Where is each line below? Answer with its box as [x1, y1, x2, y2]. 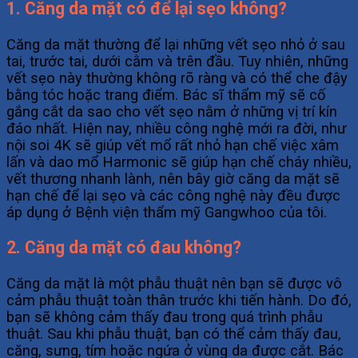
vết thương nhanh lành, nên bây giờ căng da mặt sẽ [6, 169, 340, 187]
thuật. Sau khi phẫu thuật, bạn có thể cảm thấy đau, [6, 324, 341, 342]
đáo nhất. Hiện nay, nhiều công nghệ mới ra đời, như [6, 119, 346, 137]
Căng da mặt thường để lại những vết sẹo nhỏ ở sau [6, 35, 345, 53]
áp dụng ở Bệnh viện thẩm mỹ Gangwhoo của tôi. [6, 203, 327, 221]
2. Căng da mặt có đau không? [6, 237, 241, 258]
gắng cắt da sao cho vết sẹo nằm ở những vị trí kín [6, 102, 337, 120]
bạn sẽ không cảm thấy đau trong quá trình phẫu [6, 308, 323, 325]
